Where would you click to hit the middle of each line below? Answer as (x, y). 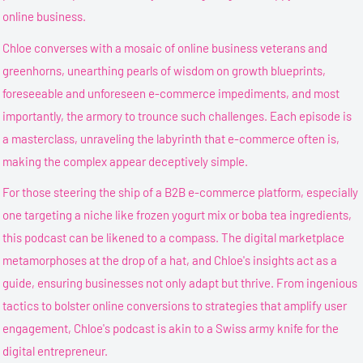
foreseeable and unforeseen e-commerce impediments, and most (171, 93)
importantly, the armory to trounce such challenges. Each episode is (177, 115)
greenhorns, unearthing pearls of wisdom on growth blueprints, (164, 70)
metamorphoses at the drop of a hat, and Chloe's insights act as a (170, 260)
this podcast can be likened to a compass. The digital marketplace (174, 237)
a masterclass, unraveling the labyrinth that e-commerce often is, (171, 138)
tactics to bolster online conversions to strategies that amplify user (175, 305)
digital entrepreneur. (56, 351)
